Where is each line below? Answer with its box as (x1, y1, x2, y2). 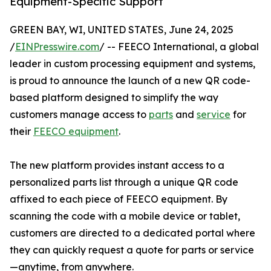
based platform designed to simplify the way (10, 91, 218, 104)
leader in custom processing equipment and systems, (10, 57, 255, 70)
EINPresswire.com (15, 41, 99, 53)
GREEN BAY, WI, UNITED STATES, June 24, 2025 (10, 24, 233, 36)
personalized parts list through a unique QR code (10, 176, 238, 189)
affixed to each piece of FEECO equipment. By (10, 193, 227, 206)
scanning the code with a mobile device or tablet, (10, 210, 240, 223)
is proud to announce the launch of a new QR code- (10, 74, 250, 87)
